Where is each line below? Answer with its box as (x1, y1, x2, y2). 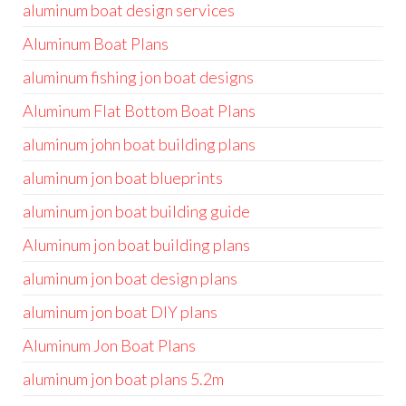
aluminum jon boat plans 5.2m (23, 369, 224, 389)
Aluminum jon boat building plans (23, 235, 250, 255)
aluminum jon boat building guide (23, 201, 250, 221)
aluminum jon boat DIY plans (23, 302, 217, 322)
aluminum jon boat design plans (23, 268, 237, 288)
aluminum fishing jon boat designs (23, 67, 254, 87)
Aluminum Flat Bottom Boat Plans (23, 101, 256, 121)
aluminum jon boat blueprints (23, 168, 223, 188)
